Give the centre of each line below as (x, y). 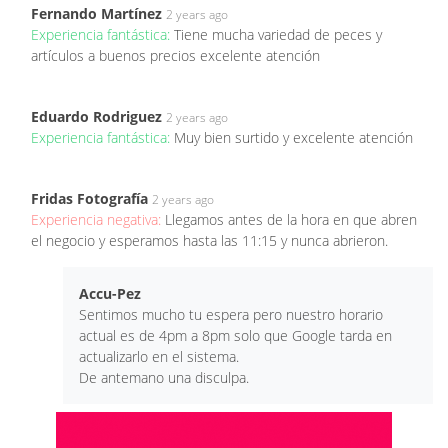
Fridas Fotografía (89, 198)
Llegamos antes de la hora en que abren (291, 219)
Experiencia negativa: (98, 219)
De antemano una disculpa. (164, 377)
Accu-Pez (110, 293)
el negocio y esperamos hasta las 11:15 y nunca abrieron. (209, 240)
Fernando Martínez (96, 13)
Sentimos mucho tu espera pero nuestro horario (231, 314)
